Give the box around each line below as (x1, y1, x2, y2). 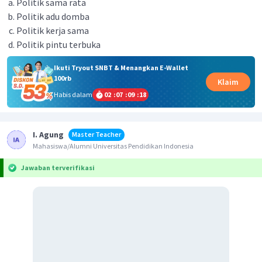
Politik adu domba (16, 11, 89, 22)
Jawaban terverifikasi (20, 163, 95, 172)
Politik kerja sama (16, 25, 89, 36)
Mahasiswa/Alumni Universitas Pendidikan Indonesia (33, 141, 194, 150)
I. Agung (33, 129, 64, 140)
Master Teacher (72, 129, 121, 139)
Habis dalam (53, 89, 92, 99)
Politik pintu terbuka (16, 39, 101, 50)
